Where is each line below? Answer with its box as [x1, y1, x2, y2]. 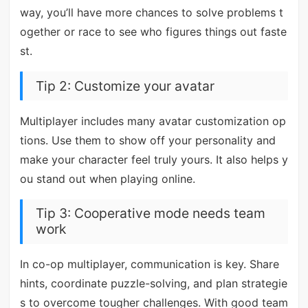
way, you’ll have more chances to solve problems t [19, 5, 283, 19]
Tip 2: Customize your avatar [35, 77, 214, 94]
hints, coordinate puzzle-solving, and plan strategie [19, 276, 287, 291]
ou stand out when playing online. [19, 171, 195, 186]
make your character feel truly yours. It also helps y [19, 152, 288, 166]
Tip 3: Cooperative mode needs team [35, 205, 265, 222]
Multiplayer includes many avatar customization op [19, 113, 286, 128]
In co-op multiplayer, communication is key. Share [19, 257, 279, 272]
